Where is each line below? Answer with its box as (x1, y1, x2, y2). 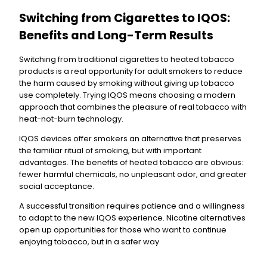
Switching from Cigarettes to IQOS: (19, 10, 230, 26)
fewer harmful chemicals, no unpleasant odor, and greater (19, 168, 247, 180)
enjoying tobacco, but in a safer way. (19, 235, 161, 247)
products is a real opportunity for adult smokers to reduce (19, 65, 243, 77)
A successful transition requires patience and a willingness (19, 200, 245, 212)
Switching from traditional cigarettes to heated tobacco (19, 53, 234, 65)
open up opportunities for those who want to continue (19, 223, 226, 235)
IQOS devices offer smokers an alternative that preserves (19, 132, 241, 144)
